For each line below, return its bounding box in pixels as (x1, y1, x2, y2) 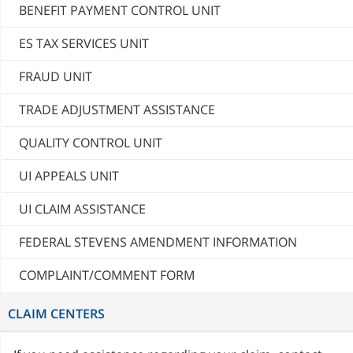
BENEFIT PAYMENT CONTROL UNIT (19, 2, 221, 20)
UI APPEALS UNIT (19, 167, 119, 185)
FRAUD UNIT (19, 68, 92, 86)
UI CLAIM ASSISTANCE (19, 200, 146, 218)
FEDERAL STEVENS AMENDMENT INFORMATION (19, 233, 297, 251)
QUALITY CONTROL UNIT (19, 134, 162, 152)
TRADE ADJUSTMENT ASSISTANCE (19, 101, 215, 119)
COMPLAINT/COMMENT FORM (19, 266, 195, 284)
